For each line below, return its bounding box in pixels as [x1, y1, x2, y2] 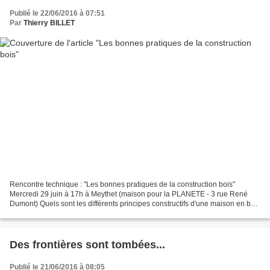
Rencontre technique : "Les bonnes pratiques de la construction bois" [10, 180, 235, 189]
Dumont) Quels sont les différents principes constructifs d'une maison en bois [10, 199, 260, 208]
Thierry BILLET [24, 19, 75, 28]
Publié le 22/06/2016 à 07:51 [10, 9, 105, 18]
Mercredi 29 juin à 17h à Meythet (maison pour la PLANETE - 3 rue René [10, 189, 248, 198]
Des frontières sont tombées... [10, 238, 165, 251]
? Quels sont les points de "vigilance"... [10, 209, 136, 218]
